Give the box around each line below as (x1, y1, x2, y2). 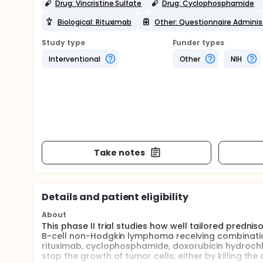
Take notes (93, 146, 145, 159)
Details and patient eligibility (42, 190, 189, 204)
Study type (42, 38, 85, 48)
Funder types (172, 38, 225, 48)
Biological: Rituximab (58, 16, 132, 27)
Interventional (49, 53, 100, 64)
